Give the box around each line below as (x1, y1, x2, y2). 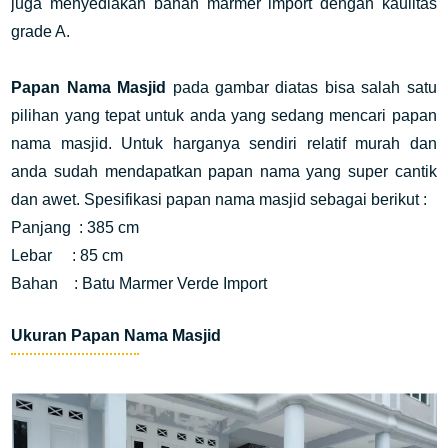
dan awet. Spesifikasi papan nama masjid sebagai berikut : (11, 191, 428, 208)
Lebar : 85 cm (11, 247, 124, 264)
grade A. (11, 23, 75, 40)
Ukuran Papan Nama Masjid (11, 327, 222, 344)
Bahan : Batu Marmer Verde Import (11, 275, 272, 292)
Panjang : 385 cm (11, 219, 140, 236)
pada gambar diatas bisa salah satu (166, 79, 437, 96)
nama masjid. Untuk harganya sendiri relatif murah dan (11, 135, 437, 152)
